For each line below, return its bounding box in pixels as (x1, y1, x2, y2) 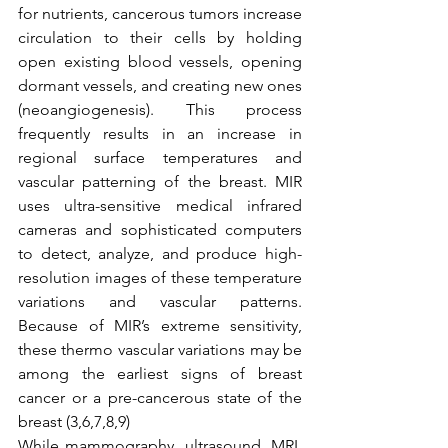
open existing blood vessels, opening (18, 52, 302, 71)
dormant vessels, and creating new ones (18, 76, 302, 95)
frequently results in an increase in (18, 124, 302, 143)
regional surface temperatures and (18, 148, 302, 167)
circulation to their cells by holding (18, 28, 302, 47)
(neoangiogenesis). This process (18, 100, 302, 119)
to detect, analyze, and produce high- (18, 244, 302, 263)
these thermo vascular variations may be (18, 340, 302, 359)
